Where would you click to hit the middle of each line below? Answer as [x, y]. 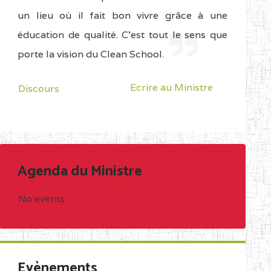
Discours [39, 88]
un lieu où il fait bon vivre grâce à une [122, 15]
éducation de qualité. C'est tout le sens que [122, 34]
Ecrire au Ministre [171, 87]
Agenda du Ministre [80, 171]
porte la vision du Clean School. [91, 54]
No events [41, 198]
